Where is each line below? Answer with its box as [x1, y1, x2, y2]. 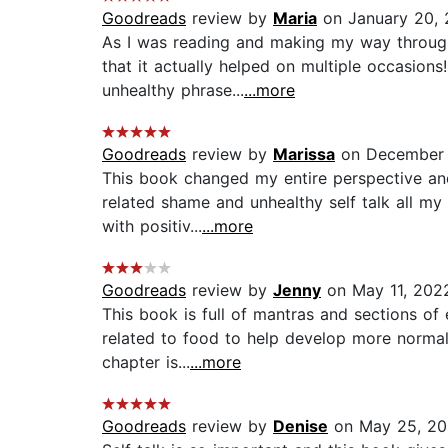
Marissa [273, 144, 335, 165]
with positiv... [102, 216, 202, 237]
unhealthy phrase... [102, 80, 244, 101]
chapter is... [102, 352, 190, 373]
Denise [273, 416, 328, 437]
